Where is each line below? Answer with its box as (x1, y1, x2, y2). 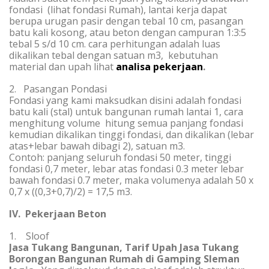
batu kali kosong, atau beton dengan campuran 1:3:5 (9, 26, 246, 39)
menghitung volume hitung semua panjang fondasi (9, 116, 243, 130)
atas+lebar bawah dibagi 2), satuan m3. (9, 139, 185, 153)
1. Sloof (9, 229, 49, 243)
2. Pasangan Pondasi (9, 82, 107, 95)
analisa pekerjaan (116, 60, 203, 73)
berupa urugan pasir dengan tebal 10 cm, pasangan (9, 14, 243, 28)
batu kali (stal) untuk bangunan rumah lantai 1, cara (9, 105, 243, 118)
